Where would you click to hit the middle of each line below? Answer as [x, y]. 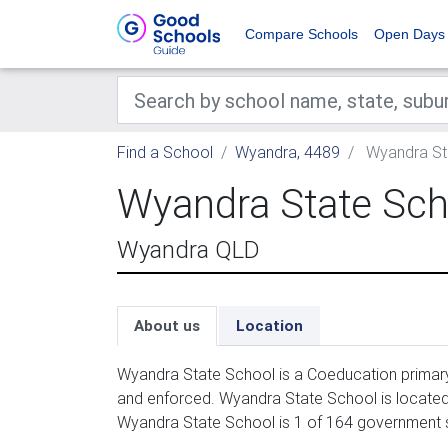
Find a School [165, 152]
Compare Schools [301, 34]
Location [269, 325]
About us [167, 325]
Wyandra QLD [188, 249]
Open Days [409, 34]
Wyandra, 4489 [287, 152]
